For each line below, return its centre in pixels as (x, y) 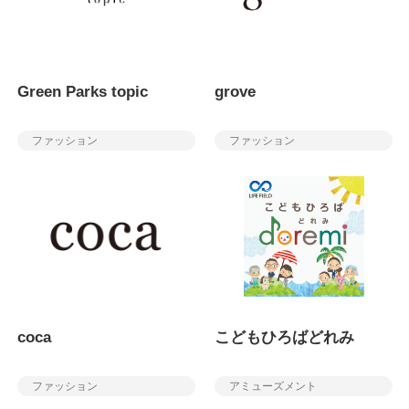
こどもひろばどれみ (285, 338)
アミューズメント (273, 386)
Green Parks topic (82, 92)
